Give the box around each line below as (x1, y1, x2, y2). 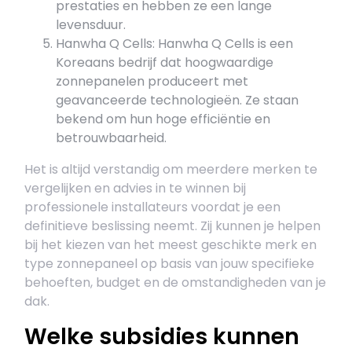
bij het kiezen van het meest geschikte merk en (24, 236, 317, 254)
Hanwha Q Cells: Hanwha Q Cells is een (56, 35, 293, 53)
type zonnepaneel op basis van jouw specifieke (24, 255, 314, 273)
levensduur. (56, 16, 126, 34)
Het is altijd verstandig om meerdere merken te (24, 160, 317, 178)
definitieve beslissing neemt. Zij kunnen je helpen (24, 217, 321, 235)
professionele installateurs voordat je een (24, 198, 280, 216)
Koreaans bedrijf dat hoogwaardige (56, 53, 273, 71)
